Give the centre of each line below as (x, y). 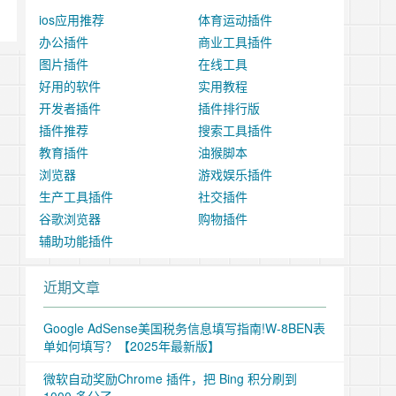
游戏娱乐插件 (235, 175)
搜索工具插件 (235, 130)
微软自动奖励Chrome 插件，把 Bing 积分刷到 (170, 379)
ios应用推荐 (72, 20)
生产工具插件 (76, 197)
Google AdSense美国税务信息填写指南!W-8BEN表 (184, 328)
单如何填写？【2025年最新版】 (132, 346)
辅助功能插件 (76, 241)
